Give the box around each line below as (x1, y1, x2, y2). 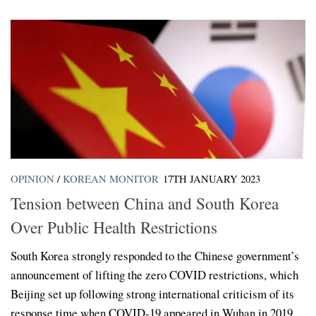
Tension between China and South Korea (11, 191, 279, 214)
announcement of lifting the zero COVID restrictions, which (11, 266, 298, 283)
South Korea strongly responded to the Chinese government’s (11, 247, 299, 264)
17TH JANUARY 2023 (163, 171, 260, 186)
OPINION (11, 171, 54, 186)
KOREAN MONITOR (63, 171, 159, 186)
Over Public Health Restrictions (11, 215, 217, 238)
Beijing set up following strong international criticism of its (11, 285, 294, 302)
